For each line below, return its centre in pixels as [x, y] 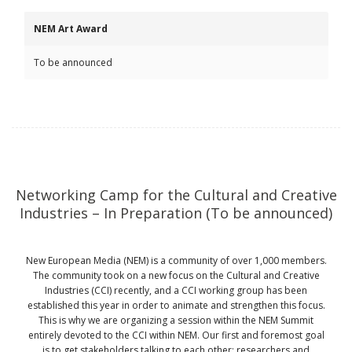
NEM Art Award [71, 29]
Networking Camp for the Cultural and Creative [176, 195]
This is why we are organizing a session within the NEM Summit [176, 320]
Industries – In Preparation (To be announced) [176, 213]
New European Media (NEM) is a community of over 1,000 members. [176, 260]
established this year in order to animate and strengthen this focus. [176, 305]
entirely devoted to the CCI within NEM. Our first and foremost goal [176, 335]
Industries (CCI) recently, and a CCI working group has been [176, 290]
